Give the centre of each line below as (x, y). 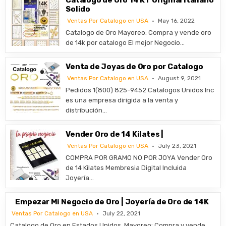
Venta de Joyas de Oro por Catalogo (134, 67)
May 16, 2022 (177, 21)
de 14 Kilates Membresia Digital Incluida (126, 168)
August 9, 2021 (180, 78)
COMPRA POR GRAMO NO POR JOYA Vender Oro (139, 158)
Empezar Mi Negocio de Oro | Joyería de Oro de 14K (112, 202)
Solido (78, 9)
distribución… (87, 110)
